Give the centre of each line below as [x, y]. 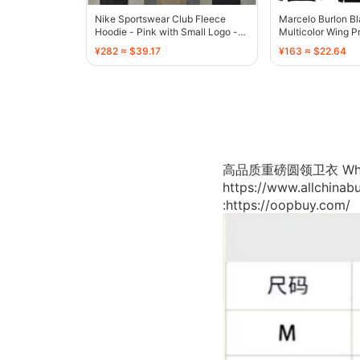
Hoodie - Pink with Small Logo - [166, 31]
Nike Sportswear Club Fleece [160, 18]
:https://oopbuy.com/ [286, 205]
